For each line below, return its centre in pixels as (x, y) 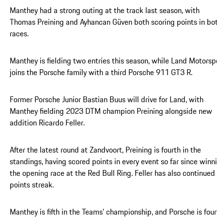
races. (19, 33)
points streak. (32, 184)
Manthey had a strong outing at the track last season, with (105, 10)
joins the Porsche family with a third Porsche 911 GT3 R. (101, 72)
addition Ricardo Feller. (47, 122)
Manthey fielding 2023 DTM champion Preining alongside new (111, 111)
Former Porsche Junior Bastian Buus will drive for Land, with (107, 99)
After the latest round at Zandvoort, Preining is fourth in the (105, 149)
